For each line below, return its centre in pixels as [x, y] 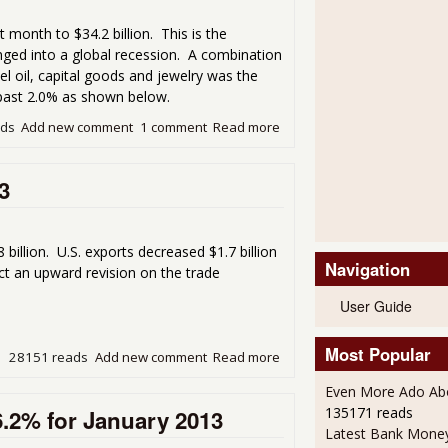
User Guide [375, 306]
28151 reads [49, 356]
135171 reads [368, 413]
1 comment [173, 127]
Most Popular [377, 354]
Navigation [367, 269]
